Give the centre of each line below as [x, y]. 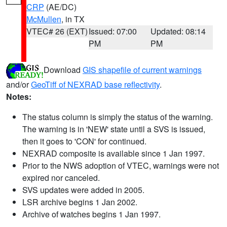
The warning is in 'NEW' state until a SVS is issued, [114, 129]
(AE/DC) [60, 7]
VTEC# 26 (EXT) [57, 31]
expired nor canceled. [61, 178]
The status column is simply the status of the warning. [118, 117]
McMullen [44, 19]
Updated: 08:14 [178, 31]
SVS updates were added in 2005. [83, 190]
